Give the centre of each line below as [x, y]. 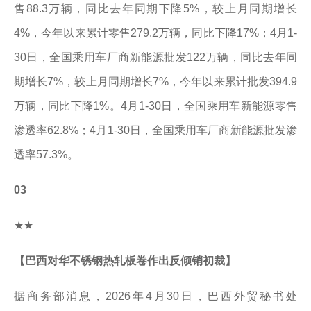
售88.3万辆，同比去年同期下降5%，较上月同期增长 [155, 9]
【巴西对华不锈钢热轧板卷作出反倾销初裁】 [125, 261]
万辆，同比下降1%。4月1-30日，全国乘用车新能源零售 [155, 106]
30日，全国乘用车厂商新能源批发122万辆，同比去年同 [155, 57]
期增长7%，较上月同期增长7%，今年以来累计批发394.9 [155, 82]
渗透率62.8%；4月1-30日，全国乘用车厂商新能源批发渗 [155, 130]
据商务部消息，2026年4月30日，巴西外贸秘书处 [155, 296]
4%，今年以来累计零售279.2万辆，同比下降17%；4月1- [155, 33]
